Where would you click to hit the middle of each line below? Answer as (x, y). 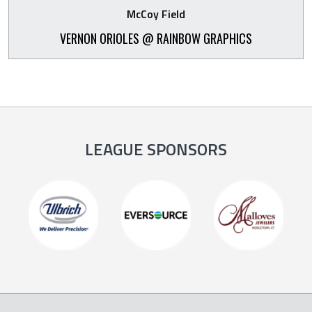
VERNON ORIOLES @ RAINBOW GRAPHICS (156, 38)
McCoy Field (156, 14)
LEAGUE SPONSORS (156, 149)
